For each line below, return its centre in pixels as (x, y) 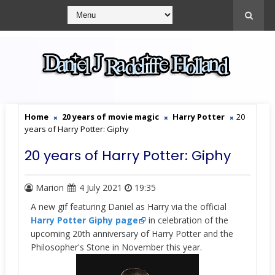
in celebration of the (187, 220)
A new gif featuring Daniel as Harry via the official (128, 207)
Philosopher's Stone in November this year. (116, 247)
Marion (49, 188)
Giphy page (113, 220)
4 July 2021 (100, 188)
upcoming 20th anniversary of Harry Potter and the (132, 234)
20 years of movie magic (110, 117)
